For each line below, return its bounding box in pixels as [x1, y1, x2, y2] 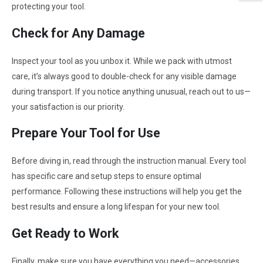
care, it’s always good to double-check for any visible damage [12, 71, 237, 81]
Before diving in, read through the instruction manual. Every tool [12, 156, 246, 166]
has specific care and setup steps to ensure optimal [12, 171, 201, 181]
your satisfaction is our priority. [12, 102, 124, 112]
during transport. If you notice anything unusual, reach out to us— [12, 86, 251, 96]
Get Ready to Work [12, 225, 119, 241]
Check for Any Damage [12, 25, 145, 41]
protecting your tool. [12, 2, 86, 12]
